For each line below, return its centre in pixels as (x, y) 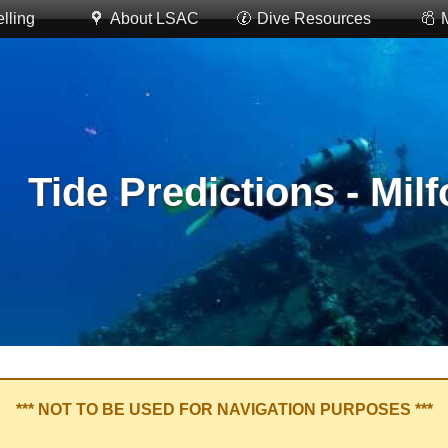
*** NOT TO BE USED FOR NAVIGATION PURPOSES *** (224, 410)
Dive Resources (314, 19)
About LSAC (154, 19)
